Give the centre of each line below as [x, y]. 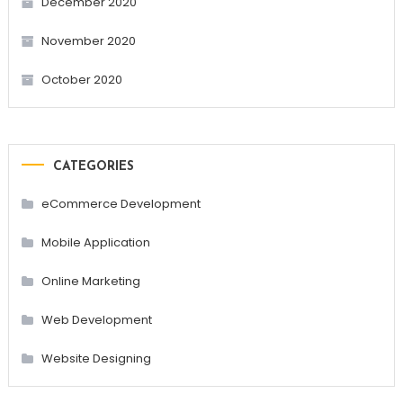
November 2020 [88, 41]
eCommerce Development [121, 204]
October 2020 [81, 80]
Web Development [96, 320]
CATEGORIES [93, 167]
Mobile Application [95, 243]
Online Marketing [90, 282]
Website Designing [96, 359]
